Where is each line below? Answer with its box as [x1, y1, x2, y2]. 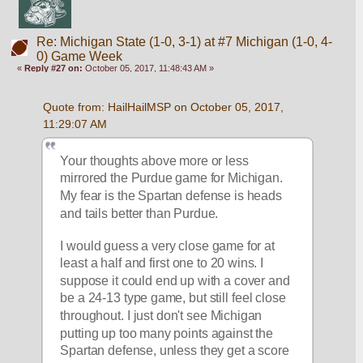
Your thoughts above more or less [60, 153, 250, 168]
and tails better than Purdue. [60, 206, 222, 220]
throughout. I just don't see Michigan [60, 308, 263, 322]
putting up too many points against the [60, 326, 274, 340]
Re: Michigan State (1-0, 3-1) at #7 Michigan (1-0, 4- [36, 35, 332, 49]
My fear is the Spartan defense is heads [60, 188, 283, 203]
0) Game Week [36, 49, 122, 64]
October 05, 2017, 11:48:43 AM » [83, 63, 215, 74]
